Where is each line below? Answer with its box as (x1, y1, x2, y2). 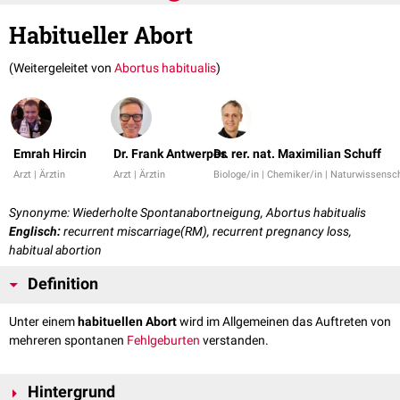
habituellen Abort (78, 314, 177, 329)
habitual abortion (9, 243, 102, 258)
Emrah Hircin (13, 146, 87, 162)
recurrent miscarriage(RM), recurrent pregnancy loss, (63, 224, 352, 239)
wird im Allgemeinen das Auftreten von (177, 314, 391, 329)
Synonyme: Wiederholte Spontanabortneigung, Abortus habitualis (9, 205, 366, 221)
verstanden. (200, 333, 269, 348)
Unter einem (9, 314, 78, 329)
